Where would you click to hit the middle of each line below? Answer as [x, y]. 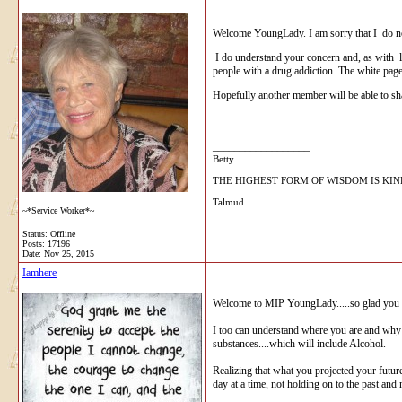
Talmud [228, 201]
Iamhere [39, 272]
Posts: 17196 [46, 243]
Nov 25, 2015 [69, 253]
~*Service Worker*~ [58, 210]
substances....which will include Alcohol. [299, 343]
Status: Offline [49, 233]
